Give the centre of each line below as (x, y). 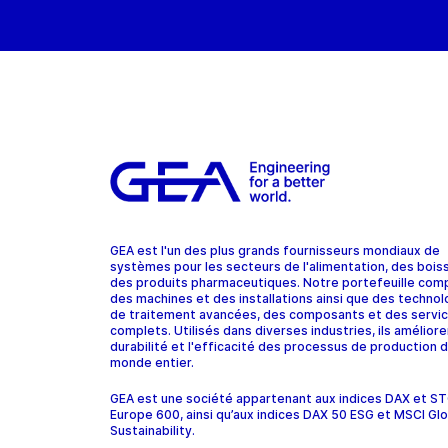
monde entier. (152, 363)
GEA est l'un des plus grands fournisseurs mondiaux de (275, 251)
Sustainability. (154, 431)
